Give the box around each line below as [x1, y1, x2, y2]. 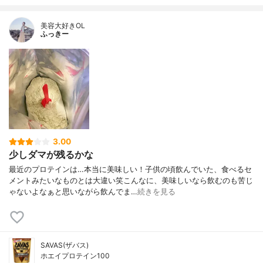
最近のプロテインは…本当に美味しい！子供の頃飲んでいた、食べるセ [9, 164, 252, 174]
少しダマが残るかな [9, 149, 93, 161]
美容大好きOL [41, 21, 85, 31]
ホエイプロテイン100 [41, 251, 110, 260]
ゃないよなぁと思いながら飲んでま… [9, 187, 137, 196]
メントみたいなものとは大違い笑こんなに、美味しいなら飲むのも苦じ [9, 176, 253, 185]
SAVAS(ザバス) [41, 240, 89, 249]
